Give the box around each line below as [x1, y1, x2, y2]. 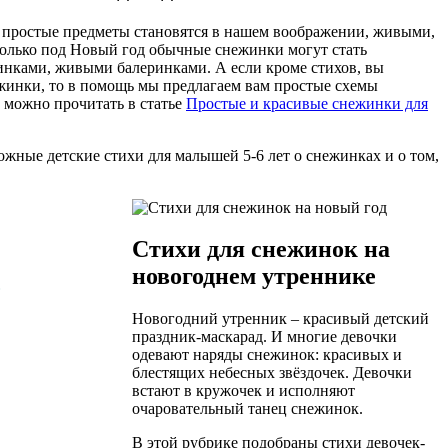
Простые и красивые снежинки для [186, 94, 428, 112]
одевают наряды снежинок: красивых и [132, 346, 402, 364]
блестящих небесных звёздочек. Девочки [132, 364, 412, 382]
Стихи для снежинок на [132, 236, 390, 263]
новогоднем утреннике [132, 263, 376, 290]
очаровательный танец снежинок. [132, 400, 363, 418]
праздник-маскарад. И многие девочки [132, 328, 397, 346]
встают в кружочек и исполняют [132, 382, 355, 400]
